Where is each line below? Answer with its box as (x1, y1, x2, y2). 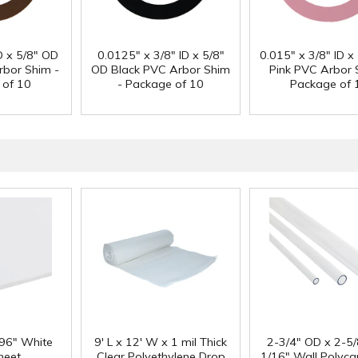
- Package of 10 (117, 77, 204, 92)
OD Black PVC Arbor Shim (91, 62, 230, 78)
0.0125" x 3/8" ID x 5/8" (97, 48, 225, 63)
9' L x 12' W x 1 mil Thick (94, 335, 227, 350)
